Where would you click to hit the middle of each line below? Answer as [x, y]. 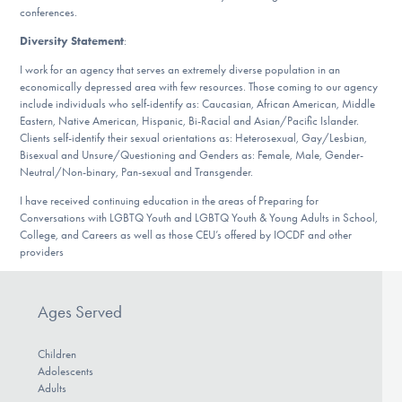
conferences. [49, 13]
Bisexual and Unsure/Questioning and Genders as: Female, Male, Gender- [192, 154]
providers [42, 251]
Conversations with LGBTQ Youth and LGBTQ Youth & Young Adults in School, [199, 217]
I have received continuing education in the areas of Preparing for [170, 200]
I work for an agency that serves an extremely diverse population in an [180, 69]
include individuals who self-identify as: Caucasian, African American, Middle [198, 103]
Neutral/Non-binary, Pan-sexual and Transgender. [137, 171]
